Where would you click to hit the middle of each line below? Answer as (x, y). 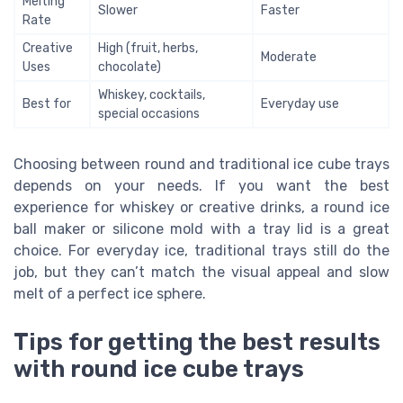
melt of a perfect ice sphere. (110, 294)
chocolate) (130, 67)
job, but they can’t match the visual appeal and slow (201, 273)
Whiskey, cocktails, (152, 95)
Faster (280, 11)
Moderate (289, 58)
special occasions (149, 114)
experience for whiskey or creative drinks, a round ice (201, 208)
